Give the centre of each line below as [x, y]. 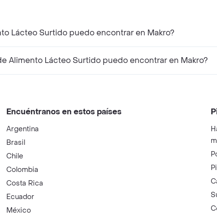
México [19, 210]
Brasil [16, 142]
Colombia [23, 170]
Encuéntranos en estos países [64, 111]
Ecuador [21, 197]
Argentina [23, 129]
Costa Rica [25, 183]
